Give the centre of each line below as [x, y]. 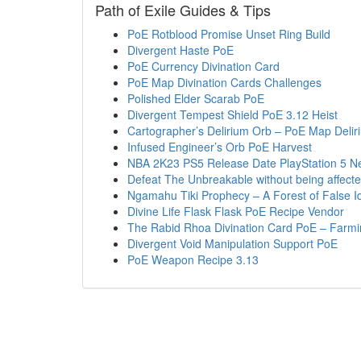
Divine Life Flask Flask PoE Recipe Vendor [236, 211]
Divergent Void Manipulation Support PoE [232, 243]
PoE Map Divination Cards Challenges [224, 82]
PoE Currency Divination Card [203, 66]
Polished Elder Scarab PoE [196, 98]
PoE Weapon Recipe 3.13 [193, 259]
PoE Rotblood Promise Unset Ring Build [229, 34]
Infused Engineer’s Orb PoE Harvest [220, 147]
